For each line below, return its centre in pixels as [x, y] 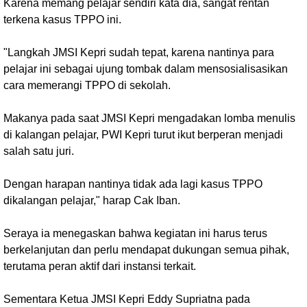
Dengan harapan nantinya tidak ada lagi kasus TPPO [133, 184]
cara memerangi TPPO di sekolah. [87, 85]
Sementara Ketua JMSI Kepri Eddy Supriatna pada [127, 299]
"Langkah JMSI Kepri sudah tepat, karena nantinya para [139, 52]
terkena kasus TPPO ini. [64, 19]
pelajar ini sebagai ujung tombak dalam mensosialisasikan [146, 69]
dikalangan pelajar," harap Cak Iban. [92, 200]
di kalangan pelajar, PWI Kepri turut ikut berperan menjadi [143, 134]
